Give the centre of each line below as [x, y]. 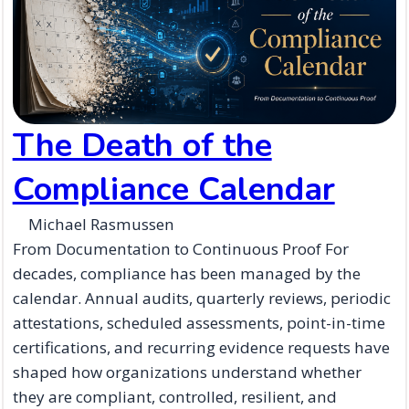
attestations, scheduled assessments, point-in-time [199, 323]
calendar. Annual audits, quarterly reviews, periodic [201, 299]
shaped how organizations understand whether [187, 372]
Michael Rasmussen [101, 225]
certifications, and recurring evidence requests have [201, 348]
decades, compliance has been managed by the [186, 274]
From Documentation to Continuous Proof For [180, 249]
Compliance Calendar [173, 190]
